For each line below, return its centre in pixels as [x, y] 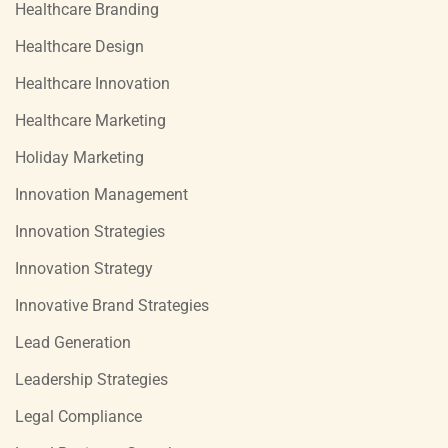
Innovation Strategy [84, 268]
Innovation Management [101, 194]
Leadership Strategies [91, 379]
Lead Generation [73, 342]
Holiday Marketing [79, 157]
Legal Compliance [78, 416]
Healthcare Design [79, 46]
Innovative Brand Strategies [112, 305]
